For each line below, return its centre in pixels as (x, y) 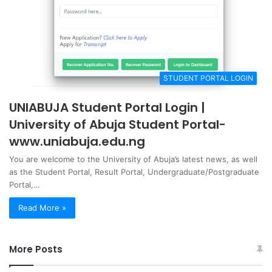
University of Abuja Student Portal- (117, 124)
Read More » (42, 207)
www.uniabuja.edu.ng (77, 141)
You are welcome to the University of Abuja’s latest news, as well (133, 159)
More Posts (36, 249)
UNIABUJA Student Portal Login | (107, 107)
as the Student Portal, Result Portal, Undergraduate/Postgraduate (134, 172)
